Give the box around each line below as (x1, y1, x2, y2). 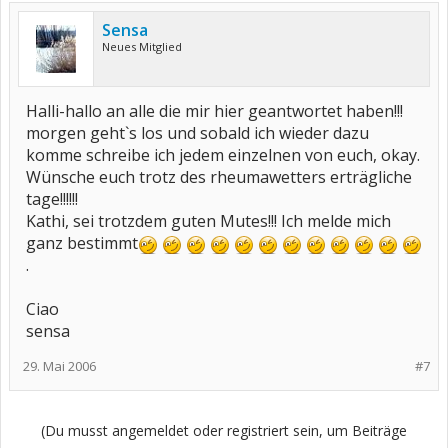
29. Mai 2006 (23, 357, 96, 375)
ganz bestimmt (26, 232, 138, 254)
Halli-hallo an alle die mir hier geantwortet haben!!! (26, 100, 403, 122)
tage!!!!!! (26, 188, 78, 210)
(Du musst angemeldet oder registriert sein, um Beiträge (41, 421, 407, 440)
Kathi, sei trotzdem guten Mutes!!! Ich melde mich (26, 210, 391, 232)
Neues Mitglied (102, 39, 182, 54)
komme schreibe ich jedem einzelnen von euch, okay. (26, 144, 420, 166)
